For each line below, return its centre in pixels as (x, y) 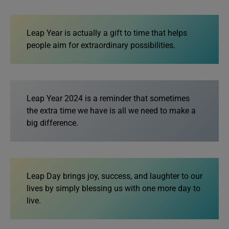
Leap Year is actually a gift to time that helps (107, 33)
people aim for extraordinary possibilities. (101, 45)
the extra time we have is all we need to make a (111, 110)
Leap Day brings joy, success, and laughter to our (114, 176)
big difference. (53, 123)
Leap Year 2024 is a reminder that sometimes (108, 98)
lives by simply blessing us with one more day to (113, 188)
